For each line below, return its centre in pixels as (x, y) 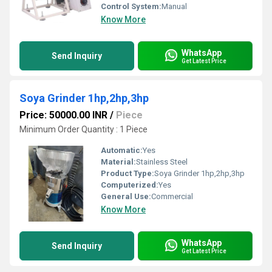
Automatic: (122, 150)
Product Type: (127, 173)
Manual (174, 6)
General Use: (126, 196)
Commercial (172, 196)
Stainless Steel (162, 162)
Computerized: (130, 185)
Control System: (131, 6)
